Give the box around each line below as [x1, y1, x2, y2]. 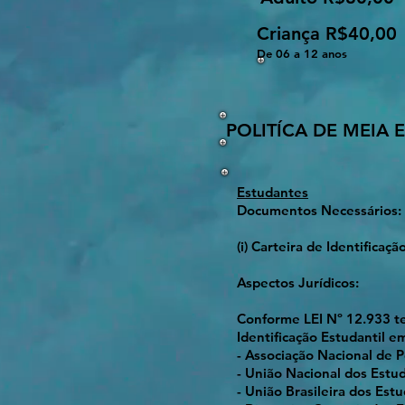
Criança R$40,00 [257, 23, 397, 44]
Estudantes [237, 184, 308, 201]
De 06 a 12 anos [257, 46, 347, 61]
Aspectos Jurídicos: [237, 274, 359, 291]
